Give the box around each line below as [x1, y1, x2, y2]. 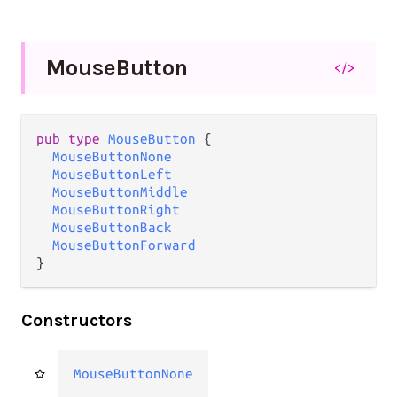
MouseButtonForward [52, 237, 196, 253]
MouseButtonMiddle [52, 183, 188, 199]
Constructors [21, 309, 132, 331]
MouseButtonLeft [52, 166, 172, 182]
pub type [36, 130, 108, 146]
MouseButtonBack [52, 219, 172, 235]
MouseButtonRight [52, 201, 180, 217]
